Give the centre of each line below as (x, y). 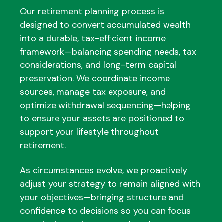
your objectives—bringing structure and (102, 197)
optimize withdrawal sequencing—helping (105, 105)
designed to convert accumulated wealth (105, 25)
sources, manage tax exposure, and (93, 92)
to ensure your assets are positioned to (102, 118)
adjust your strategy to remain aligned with (110, 184)
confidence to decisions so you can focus (105, 211)
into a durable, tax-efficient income (93, 38)
